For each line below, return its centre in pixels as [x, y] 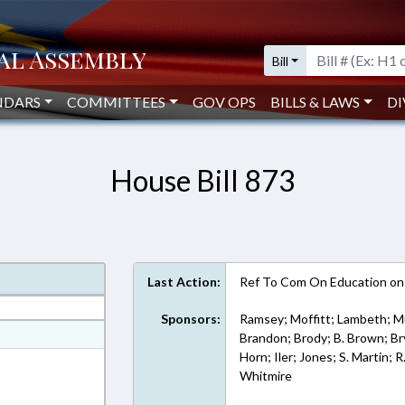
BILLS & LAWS [316, 102]
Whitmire [266, 376]
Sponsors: [191, 319]
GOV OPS [225, 102]
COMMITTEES [117, 102]
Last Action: [184, 282]
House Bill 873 [202, 180]
